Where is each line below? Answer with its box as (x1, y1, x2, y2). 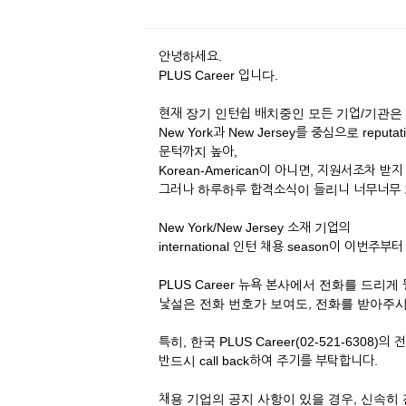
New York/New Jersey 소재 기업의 (159, 220, 351, 235)
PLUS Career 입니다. (159, 68, 278, 82)
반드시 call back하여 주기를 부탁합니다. (159, 353, 382, 368)
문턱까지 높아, (159, 144, 241, 159)
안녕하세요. (159, 49, 222, 63)
